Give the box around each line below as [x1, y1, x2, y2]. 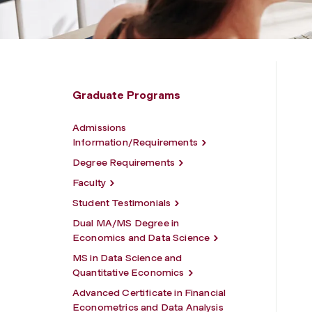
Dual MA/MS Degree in [72, 217, 180, 229]
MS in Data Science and [72, 251, 182, 264]
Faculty [72, 176, 107, 189]
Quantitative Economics [72, 266, 185, 279]
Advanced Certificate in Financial [72, 286, 226, 299]
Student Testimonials [72, 196, 171, 209]
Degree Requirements [72, 156, 175, 169]
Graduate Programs [72, 88, 180, 102]
